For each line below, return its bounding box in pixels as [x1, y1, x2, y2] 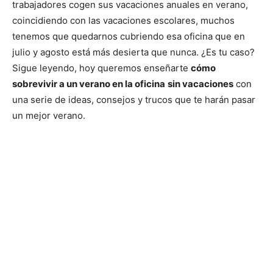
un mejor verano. [12, 109, 85, 121]
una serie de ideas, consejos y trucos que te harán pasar [12, 93, 255, 105]
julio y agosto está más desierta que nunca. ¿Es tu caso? [12, 46, 255, 58]
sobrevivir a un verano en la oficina [12, 77, 165, 90]
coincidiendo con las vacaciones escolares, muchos [12, 14, 235, 26]
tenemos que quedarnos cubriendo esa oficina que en [12, 30, 245, 42]
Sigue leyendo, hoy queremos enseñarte [12, 62, 191, 74]
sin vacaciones [168, 77, 233, 90]
